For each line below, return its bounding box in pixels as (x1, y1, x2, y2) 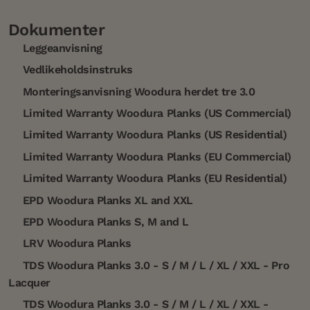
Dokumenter (8, 19, 105, 39)
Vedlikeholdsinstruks (19, 63, 133, 77)
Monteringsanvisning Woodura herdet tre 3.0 (19, 84, 255, 98)
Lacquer (8, 275, 51, 289)
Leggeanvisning (19, 41, 102, 55)
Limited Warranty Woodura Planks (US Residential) (19, 128, 287, 142)
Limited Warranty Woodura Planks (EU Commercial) (19, 149, 291, 163)
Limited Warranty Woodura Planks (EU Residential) (19, 172, 287, 185)
